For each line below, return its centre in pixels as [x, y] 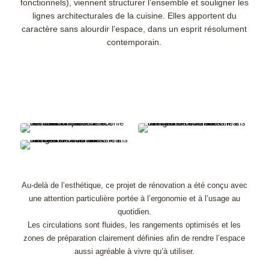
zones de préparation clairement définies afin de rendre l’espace [134, 238]
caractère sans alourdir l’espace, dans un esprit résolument [134, 29]
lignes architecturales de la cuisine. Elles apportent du [134, 16]
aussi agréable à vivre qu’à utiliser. [134, 252]
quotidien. [134, 212]
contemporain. [134, 42]
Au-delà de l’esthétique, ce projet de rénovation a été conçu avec [134, 186]
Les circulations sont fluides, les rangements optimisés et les [134, 225]
